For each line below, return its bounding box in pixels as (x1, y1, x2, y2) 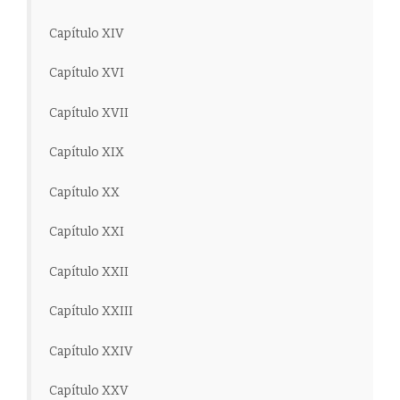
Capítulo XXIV (49, 343, 133, 359)
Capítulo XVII (49, 104, 129, 121)
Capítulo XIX (49, 145, 124, 161)
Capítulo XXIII (49, 304, 133, 320)
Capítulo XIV (49, 25, 124, 41)
